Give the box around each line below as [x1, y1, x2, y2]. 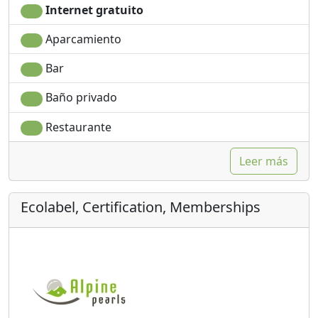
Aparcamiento [42, 31, 121, 48]
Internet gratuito [42, 1, 143, 18]
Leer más [239, 153, 288, 169]
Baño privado [42, 89, 117, 106]
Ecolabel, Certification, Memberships [21, 197, 261, 216]
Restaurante [42, 119, 111, 135]
